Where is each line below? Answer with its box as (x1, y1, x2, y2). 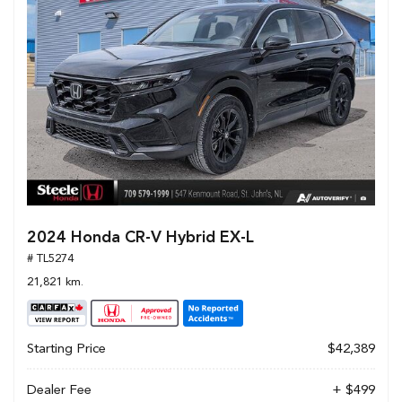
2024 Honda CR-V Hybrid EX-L (27, 227, 254, 246)
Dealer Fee (27, 381, 92, 398)
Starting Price (27, 340, 106, 356)
